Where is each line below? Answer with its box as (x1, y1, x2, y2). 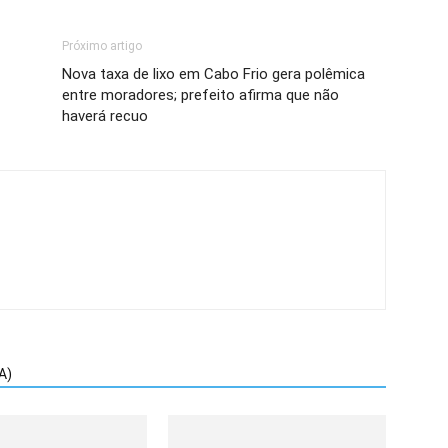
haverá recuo (62, 107, 148, 126)
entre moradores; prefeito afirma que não (62, 86, 339, 105)
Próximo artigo (62, 39, 142, 54)
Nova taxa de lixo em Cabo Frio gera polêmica (62, 65, 365, 84)
